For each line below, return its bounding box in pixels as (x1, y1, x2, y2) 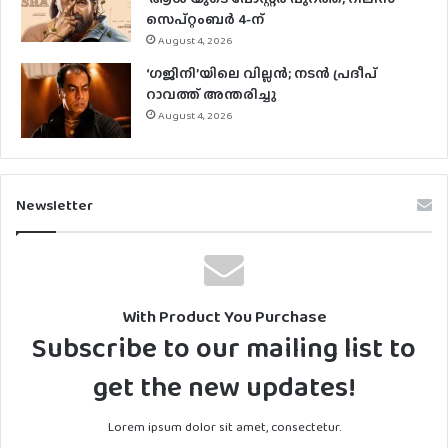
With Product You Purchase (121, 303, 327, 329)
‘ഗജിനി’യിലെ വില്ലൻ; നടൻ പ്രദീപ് (146, 62, 377, 83)
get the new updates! (92, 365, 356, 407)
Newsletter (16, 193, 93, 216)
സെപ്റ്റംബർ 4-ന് (146, 8, 264, 29)
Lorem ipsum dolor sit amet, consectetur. (107, 416, 341, 436)
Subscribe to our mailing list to (32, 326, 416, 368)
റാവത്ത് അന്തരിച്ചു (146, 83, 276, 104)
